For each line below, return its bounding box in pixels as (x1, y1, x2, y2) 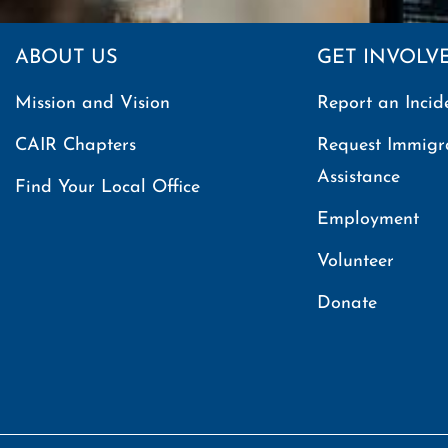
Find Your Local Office (15, 178, 200, 197)
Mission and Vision (15, 94, 170, 113)
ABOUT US (15, 48, 118, 68)
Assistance (316, 168, 400, 187)
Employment (316, 210, 419, 229)
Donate (316, 294, 377, 313)
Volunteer (316, 252, 394, 271)
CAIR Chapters (15, 136, 136, 155)
